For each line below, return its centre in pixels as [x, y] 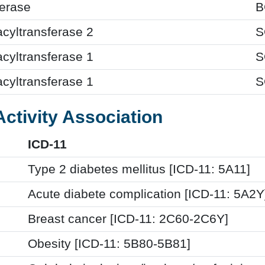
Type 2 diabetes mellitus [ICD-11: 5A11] [139, 169]
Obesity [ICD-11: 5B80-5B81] [109, 243]
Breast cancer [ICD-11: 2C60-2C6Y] [128, 219]
